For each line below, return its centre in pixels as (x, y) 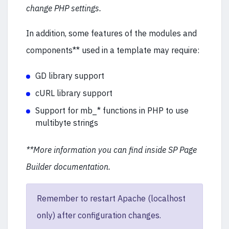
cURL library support (74, 93)
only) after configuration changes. (99, 215)
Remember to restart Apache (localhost (111, 198)
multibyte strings (67, 123)
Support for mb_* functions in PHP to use (112, 110)
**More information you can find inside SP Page (111, 150)
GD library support (70, 76)
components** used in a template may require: (113, 50)
